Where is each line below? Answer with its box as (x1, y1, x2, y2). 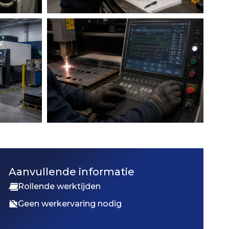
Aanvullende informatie (9, 166, 135, 178)
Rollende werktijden (18, 181, 101, 192)
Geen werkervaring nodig (18, 199, 122, 209)
